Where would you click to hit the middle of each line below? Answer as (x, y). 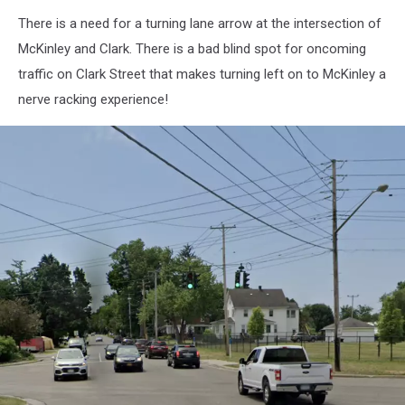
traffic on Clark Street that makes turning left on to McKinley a (202, 74)
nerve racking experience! (93, 99)
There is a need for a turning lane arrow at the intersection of (200, 23)
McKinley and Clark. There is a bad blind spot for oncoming (192, 48)
